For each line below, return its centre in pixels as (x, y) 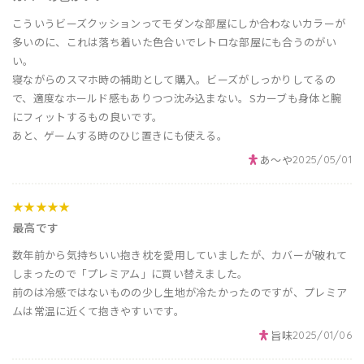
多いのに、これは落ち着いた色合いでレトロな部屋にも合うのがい (174, 42)
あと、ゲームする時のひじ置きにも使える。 (120, 136)
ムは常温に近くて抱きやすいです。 (98, 311)
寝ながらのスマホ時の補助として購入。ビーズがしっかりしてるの (174, 80)
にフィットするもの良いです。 (88, 117)
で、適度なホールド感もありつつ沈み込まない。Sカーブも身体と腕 (177, 98)
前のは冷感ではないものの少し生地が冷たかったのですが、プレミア (180, 292)
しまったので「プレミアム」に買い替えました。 (130, 274)
